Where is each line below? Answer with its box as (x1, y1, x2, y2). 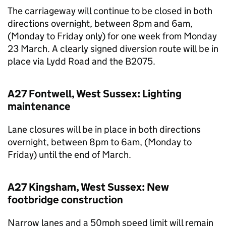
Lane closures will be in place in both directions (8, 124, 201, 135)
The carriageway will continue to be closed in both (8, 5, 212, 17)
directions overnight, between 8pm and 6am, (8, 18, 193, 29)
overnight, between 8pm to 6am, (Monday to (8, 136, 192, 148)
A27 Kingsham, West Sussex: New (8, 181, 169, 194)
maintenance (8, 100, 71, 113)
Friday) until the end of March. (8, 149, 131, 160)
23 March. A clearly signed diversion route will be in (8, 43, 218, 54)
